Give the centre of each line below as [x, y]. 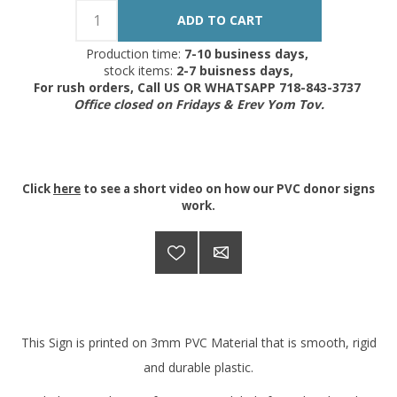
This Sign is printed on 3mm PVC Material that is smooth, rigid [198, 342]
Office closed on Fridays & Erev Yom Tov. [198, 104]
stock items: [138, 70]
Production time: [135, 53]
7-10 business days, [248, 53]
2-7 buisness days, [233, 70]
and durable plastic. [198, 367]
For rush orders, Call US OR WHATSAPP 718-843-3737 [198, 87]
